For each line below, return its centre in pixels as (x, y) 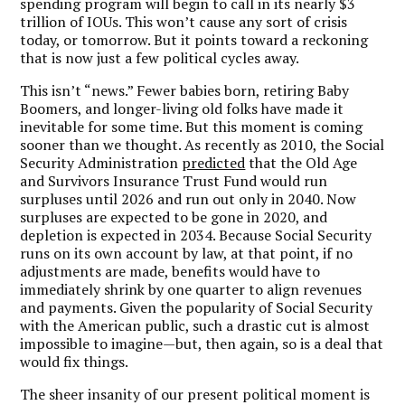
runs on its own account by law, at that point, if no (187, 253)
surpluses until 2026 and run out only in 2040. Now (188, 198)
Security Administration (101, 162)
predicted (214, 162)
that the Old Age (301, 162)
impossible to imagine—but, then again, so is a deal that (202, 343)
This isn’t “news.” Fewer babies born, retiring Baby (185, 90)
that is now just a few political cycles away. (160, 57)
